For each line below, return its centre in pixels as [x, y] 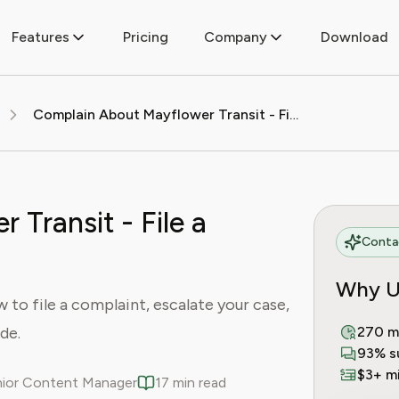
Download [354, 37]
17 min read [191, 383]
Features [40, 37]
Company [235, 37]
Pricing [145, 37]
